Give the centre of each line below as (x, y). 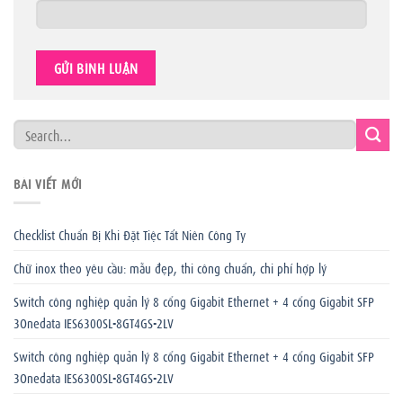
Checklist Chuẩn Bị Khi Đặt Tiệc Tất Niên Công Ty (130, 234)
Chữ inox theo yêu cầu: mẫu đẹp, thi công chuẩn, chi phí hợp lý (170, 268)
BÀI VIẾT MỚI (48, 182)
